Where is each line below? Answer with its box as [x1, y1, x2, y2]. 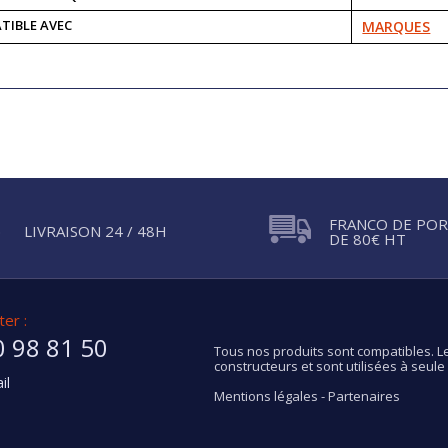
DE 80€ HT [329, 228, 406, 249]
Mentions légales [214, 386, 318, 405]
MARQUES [362, 16, 431, 36]
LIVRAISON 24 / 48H [24, 221, 167, 242]
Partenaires [328, 386, 400, 405]
